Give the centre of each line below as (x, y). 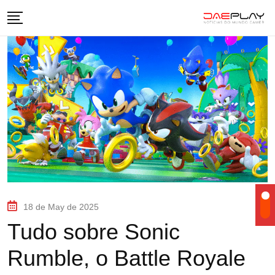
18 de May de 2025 (61, 207)
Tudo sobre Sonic (94, 232)
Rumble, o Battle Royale (126, 258)
